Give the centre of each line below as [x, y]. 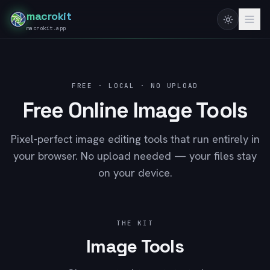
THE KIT [135, 223]
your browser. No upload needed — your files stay [135, 156]
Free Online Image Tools [135, 110]
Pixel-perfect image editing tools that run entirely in [135, 139]
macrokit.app [46, 28]
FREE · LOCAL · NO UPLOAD [135, 86]
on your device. [135, 173]
